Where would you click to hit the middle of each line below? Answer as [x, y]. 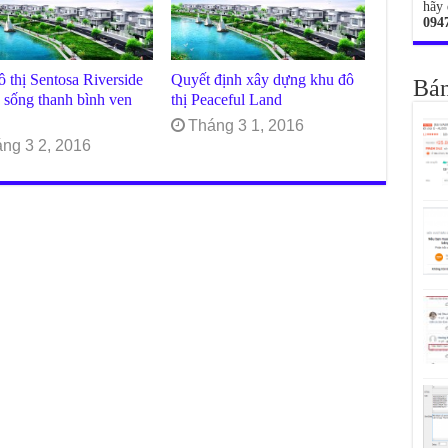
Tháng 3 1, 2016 [246, 126]
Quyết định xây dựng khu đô [263, 80]
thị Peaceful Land [227, 100]
